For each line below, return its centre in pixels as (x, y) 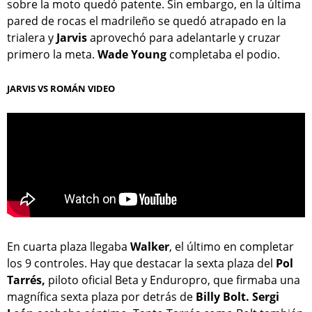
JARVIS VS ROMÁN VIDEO (61, 88)
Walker (150, 246)
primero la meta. (52, 54)
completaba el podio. (223, 54)
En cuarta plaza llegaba (69, 246)
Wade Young (132, 54)
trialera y (30, 37)
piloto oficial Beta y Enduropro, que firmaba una (173, 280)
